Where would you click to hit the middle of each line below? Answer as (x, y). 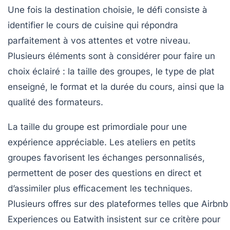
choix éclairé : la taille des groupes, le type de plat (111, 71)
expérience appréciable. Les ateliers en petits (102, 142)
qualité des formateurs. (55, 102)
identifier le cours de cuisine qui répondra (93, 25)
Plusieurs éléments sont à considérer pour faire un (111, 56)
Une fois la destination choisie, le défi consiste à (108, 9)
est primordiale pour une (136, 127)
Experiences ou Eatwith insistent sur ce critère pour (114, 219)
